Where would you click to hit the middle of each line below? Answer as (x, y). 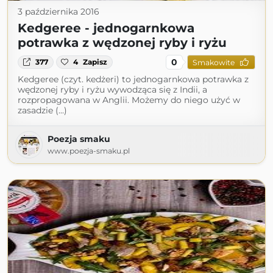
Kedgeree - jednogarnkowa (106, 28)
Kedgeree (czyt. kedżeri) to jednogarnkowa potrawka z (133, 79)
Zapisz (95, 62)
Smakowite (213, 62)
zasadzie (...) (42, 110)
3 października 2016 (58, 12)
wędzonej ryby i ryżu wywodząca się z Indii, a (112, 90)
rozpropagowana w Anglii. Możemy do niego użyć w (129, 100)
